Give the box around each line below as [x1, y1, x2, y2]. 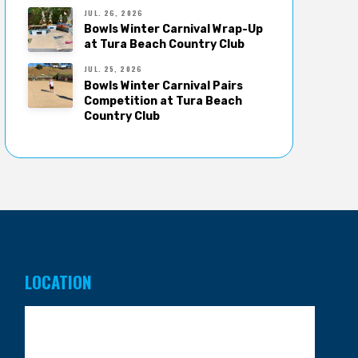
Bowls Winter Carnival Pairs [84, 78, 244, 93]
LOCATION [25, 268, 93, 294]
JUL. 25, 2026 [84, 63, 142, 75]
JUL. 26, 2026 [84, 6, 143, 18]
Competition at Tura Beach [84, 93, 243, 108]
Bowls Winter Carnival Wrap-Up [84, 22, 264, 37]
